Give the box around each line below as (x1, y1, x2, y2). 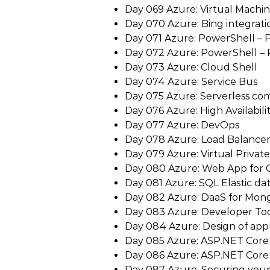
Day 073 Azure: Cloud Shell (125, 61, 257, 73)
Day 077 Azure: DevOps (125, 119, 239, 131)
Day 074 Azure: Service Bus (125, 76, 257, 87)
